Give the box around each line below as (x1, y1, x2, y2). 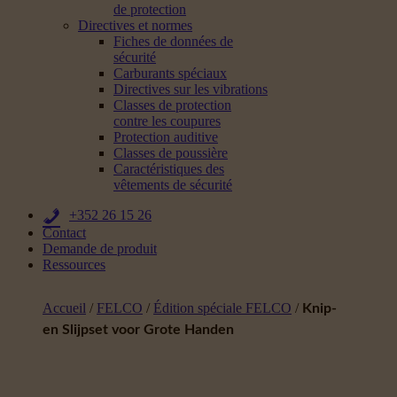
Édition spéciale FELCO (153, 300, 292, 315)
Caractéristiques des (113, 161, 224, 176)
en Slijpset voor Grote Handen (43, 323, 234, 337)
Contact (43, 225, 86, 240)
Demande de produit (43, 241, 157, 256)
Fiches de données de (113, 34, 233, 49)
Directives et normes (78, 18, 192, 33)
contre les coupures (113, 113, 221, 128)
